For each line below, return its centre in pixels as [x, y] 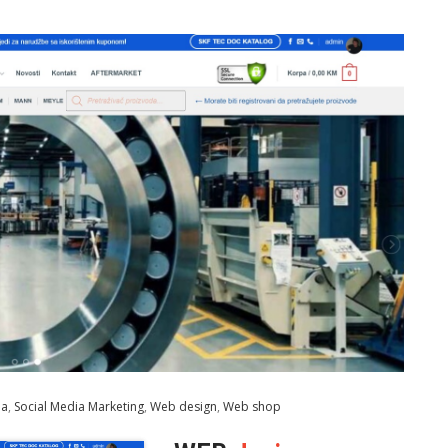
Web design [183, 406]
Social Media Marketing [79, 406]
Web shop [252, 406]
